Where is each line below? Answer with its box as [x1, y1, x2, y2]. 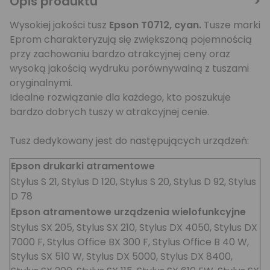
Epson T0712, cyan [109, 18, 199, 32]
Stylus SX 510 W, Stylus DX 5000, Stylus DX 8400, [11, 250, 233, 263]
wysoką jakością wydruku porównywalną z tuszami [10, 61, 249, 75]
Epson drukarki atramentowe [11, 159, 155, 173]
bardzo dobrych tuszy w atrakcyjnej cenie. [10, 105, 209, 119]
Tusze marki [201, 18, 260, 32]
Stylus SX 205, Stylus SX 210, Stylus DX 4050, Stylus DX [11, 221, 257, 234]
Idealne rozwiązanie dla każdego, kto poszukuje [10, 90, 231, 104]
